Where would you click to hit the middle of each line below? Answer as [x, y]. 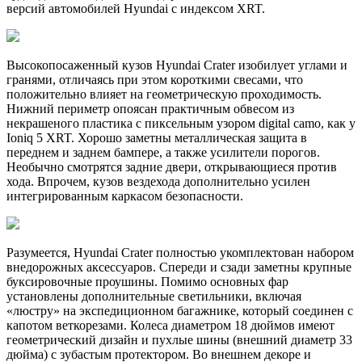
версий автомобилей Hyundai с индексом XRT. [136, 9]
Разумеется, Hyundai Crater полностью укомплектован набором [180, 253]
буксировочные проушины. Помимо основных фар [147, 282]
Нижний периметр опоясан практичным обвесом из [150, 109]
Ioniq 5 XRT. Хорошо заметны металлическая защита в [157, 138]
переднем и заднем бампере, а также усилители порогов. [163, 153]
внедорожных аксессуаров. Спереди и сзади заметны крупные [179, 267]
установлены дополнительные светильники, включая [154, 297]
